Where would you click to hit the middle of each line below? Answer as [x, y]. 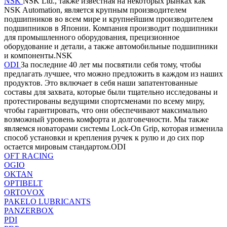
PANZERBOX [29, 210]
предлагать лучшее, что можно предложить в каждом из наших [113, 73]
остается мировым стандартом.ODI [65, 146]
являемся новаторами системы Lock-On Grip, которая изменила [113, 128]
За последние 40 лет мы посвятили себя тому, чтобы [111, 64]
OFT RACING [29, 156]
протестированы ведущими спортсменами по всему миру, [104, 101]
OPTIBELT [23, 183]
